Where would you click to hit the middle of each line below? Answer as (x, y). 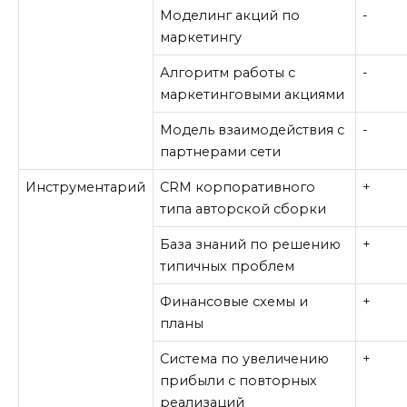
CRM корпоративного (238, 188)
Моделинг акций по (230, 16)
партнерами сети (221, 152)
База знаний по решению (251, 245)
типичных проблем (228, 267)
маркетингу (201, 38)
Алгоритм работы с (228, 73)
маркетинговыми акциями (253, 95)
